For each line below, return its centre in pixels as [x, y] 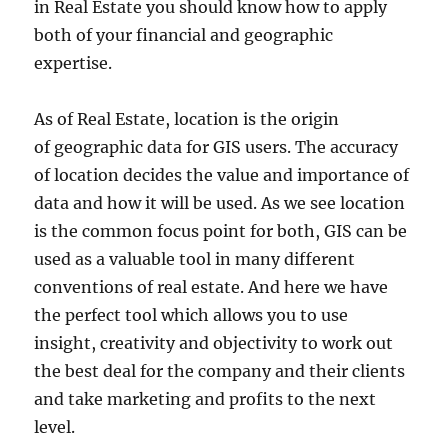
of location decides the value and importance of [222, 175]
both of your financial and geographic [184, 35]
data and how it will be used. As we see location [220, 203]
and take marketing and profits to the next [205, 399]
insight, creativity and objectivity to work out [214, 343]
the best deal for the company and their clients [220, 371]
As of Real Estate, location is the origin [187, 119]
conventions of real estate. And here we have [211, 287]
